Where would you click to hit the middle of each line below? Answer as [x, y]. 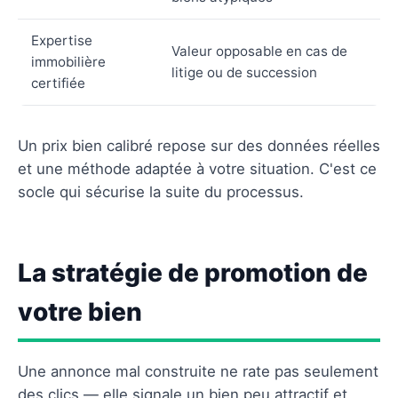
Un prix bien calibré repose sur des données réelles [199, 145]
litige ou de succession [244, 72]
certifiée [58, 83]
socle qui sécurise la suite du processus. [161, 191]
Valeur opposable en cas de [259, 51]
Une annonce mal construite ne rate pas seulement [198, 371]
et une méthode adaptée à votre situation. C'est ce [197, 168]
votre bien [80, 311]
